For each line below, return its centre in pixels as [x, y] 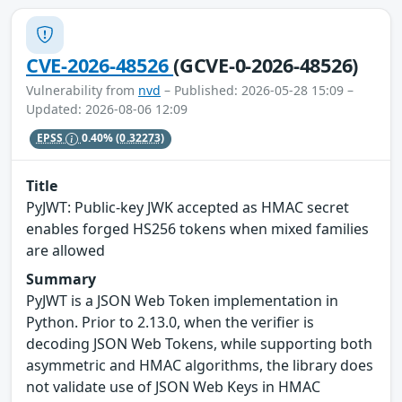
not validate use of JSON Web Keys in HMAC [173, 387]
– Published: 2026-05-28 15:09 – [257, 90]
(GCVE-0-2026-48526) [266, 65]
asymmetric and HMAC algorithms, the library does [200, 366]
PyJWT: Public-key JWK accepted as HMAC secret [188, 208]
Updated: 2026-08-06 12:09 [107, 109]
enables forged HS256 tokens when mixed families [197, 229]
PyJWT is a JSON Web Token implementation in [182, 301]
